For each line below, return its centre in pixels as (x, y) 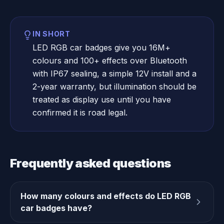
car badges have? (56, 208)
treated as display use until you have (102, 99)
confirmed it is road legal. (80, 112)
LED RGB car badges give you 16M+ (101, 47)
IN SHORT (51, 34)
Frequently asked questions (90, 163)
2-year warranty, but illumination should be (114, 86)
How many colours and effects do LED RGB (106, 196)
